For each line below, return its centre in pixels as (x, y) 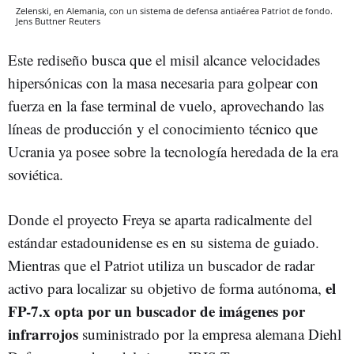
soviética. (36, 174)
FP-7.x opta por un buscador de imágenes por (156, 311)
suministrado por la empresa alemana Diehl (210, 333)
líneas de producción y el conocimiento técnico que (163, 128)
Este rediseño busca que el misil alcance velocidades (164, 59)
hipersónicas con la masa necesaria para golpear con (163, 82)
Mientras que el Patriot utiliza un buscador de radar (161, 265)
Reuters (85, 21)
